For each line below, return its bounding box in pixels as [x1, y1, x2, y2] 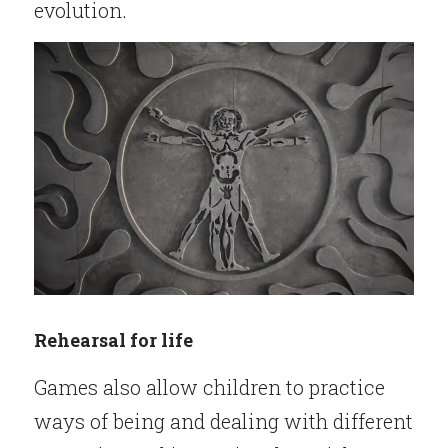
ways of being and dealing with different [34, 408, 413, 434]
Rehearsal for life [34, 328, 193, 352]
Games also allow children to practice [34, 374, 385, 400]
